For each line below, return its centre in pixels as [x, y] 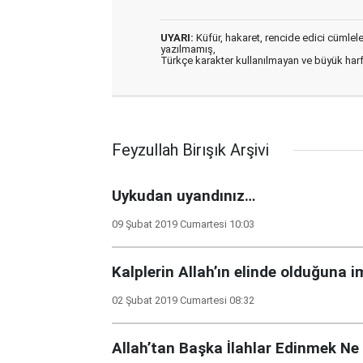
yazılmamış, [188, 49]
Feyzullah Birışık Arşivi [190, 150]
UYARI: [177, 38]
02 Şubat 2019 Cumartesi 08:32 [183, 300]
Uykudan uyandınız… [184, 196]
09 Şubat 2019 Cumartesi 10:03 [183, 224]
